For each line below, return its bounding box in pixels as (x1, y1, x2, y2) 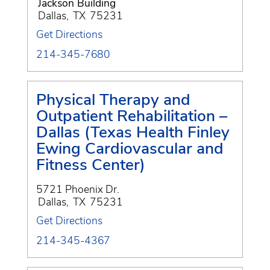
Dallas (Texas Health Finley (36, 121, 230, 143)
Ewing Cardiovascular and (36, 137, 224, 159)
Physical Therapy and (36, 88, 190, 110)
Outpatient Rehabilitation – (36, 104, 227, 127)
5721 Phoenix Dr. (36, 181, 119, 196)
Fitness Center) (36, 153, 145, 175)
